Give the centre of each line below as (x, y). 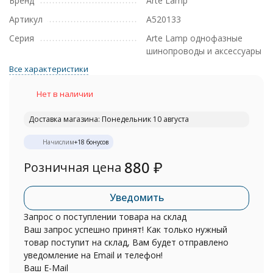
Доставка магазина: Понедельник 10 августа (109, 119)
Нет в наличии (65, 94)
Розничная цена (73, 167)
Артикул (26, 19)
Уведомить (136, 197)
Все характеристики (49, 69)
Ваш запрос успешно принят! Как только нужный (126, 229)
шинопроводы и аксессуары (204, 51)
